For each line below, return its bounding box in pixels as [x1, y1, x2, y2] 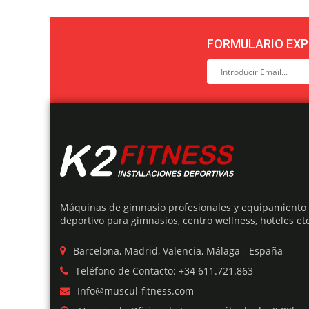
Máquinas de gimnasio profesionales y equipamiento [60, 200, 306, 214]
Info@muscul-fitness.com [77, 283, 194, 297]
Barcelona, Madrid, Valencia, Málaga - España [73, 243, 283, 257]
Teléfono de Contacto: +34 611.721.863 [75, 263, 253, 277]
